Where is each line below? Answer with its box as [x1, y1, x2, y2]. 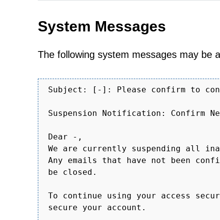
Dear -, [48, 132, 82, 141]
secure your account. [48, 203, 146, 212]
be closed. [48, 167, 97, 177]
